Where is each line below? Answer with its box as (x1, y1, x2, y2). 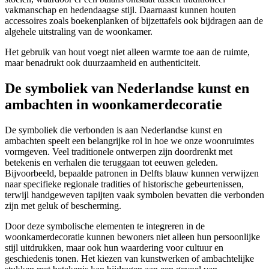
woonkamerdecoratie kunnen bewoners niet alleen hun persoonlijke (5, 231, 260, 242)
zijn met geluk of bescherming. (5, 200, 121, 211)
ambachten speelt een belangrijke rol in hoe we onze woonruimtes (5, 135, 254, 146)
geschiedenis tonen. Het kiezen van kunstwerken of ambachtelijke (5, 253, 254, 264)
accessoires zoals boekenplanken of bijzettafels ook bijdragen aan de (5, 16, 263, 26)
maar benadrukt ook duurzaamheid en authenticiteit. (5, 58, 201, 68)
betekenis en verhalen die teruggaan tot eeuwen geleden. (5, 157, 218, 168)
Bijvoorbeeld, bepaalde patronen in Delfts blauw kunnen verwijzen (5, 168, 259, 178)
